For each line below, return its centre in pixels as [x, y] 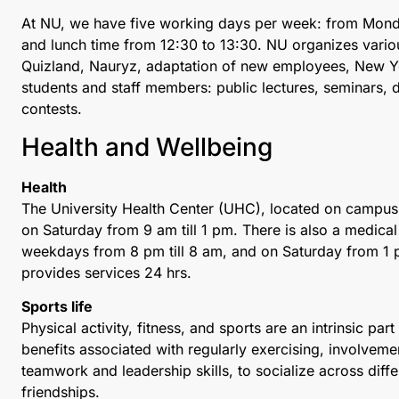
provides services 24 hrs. [106, 272]
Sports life [57, 306]
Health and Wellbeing [147, 147]
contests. [52, 109]
